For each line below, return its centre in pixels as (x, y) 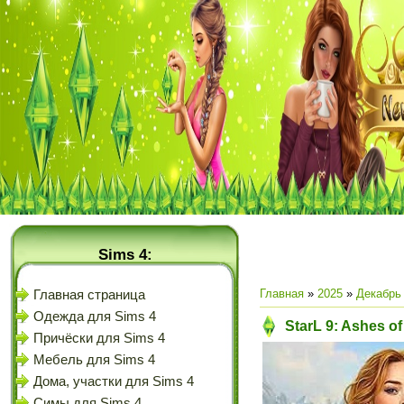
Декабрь (379, 294)
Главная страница (89, 295)
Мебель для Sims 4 (94, 360)
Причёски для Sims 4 (99, 338)
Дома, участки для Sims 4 (114, 381)
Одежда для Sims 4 (95, 317)
